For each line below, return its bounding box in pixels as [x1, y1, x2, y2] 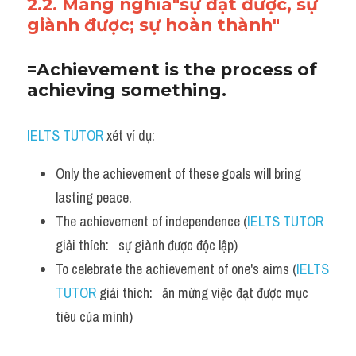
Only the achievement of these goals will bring [56, 164, 301, 184]
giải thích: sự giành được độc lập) [56, 235, 238, 255]
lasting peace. [56, 188, 132, 207]
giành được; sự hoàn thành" [27, 14, 280, 35]
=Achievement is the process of [27, 59, 317, 79]
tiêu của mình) [56, 307, 133, 327]
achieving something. [27, 79, 226, 100]
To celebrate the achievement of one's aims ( [56, 259, 296, 279]
